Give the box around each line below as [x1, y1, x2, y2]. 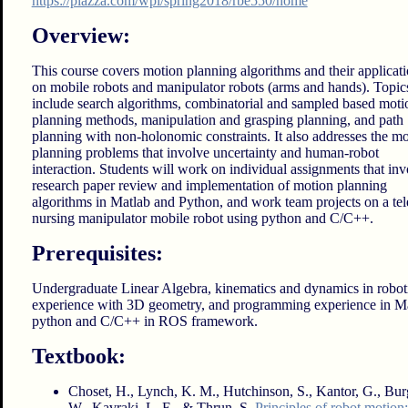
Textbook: [31, 344, 126, 369]
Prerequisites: [31, 241, 163, 266]
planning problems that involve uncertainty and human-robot [31, 145, 379, 161]
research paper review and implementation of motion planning [31, 178, 387, 194]
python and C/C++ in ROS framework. [31, 313, 258, 330]
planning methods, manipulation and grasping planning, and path [31, 112, 403, 128]
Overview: [31, 24, 130, 48]
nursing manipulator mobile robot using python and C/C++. [31, 210, 373, 227]
